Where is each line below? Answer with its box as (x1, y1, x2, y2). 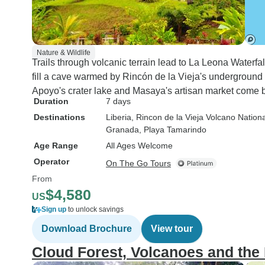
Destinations (34, 112, 85, 122)
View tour (151, 224, 193, 234)
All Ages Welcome (106, 141, 173, 150)
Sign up (41, 205, 66, 214)
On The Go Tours (106, 159, 171, 168)
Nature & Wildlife (37, 49, 91, 57)
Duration (34, 96, 69, 106)
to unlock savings (66, 205, 124, 214)
